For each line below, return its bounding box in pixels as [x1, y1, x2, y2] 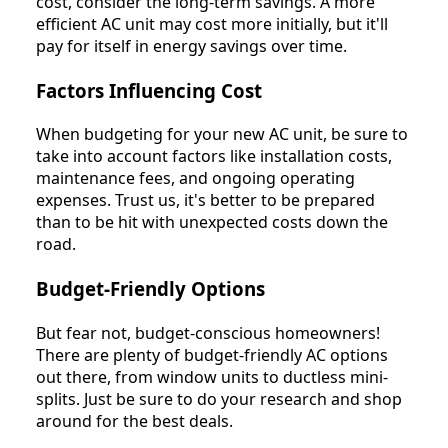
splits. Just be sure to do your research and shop [36, 387, 402, 410]
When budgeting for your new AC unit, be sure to [36, 123, 408, 146]
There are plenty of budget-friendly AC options [36, 343, 388, 366]
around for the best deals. [36, 409, 233, 432]
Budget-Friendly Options [36, 276, 265, 302]
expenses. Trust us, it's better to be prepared [36, 189, 375, 212]
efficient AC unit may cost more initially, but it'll [36, 12, 388, 35]
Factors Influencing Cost [36, 77, 262, 103]
